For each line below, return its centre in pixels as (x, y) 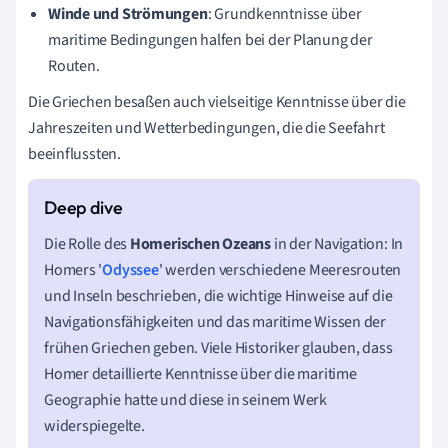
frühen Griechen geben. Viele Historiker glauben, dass (218, 347)
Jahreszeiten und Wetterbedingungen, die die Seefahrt (206, 127)
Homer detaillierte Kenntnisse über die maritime (200, 373)
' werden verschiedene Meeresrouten (280, 269)
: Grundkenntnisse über (284, 13)
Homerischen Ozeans (200, 243)
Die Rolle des (87, 243)
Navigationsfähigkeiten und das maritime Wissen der (215, 321)
